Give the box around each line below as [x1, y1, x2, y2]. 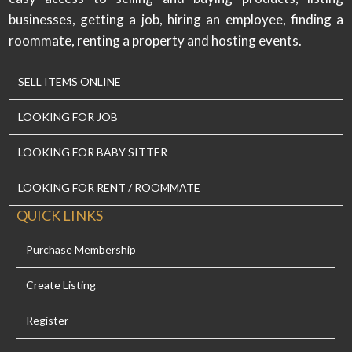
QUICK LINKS [16, 207, 104, 225]
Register [26, 313, 69, 327]
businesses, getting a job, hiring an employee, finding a [8, 11, 344, 28]
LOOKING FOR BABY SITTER [17, 145, 167, 159]
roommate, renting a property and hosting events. [8, 32, 302, 49]
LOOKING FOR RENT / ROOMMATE [17, 181, 200, 195]
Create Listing [26, 277, 97, 291]
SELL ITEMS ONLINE [17, 75, 121, 89]
